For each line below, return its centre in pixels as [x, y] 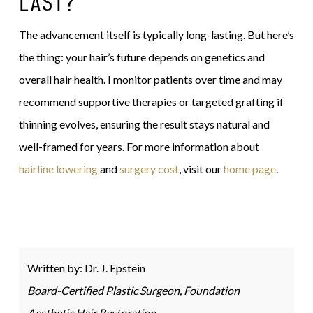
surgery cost [149, 168]
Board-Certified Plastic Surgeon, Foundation [133, 290]
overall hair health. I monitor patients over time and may [150, 79]
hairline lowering [58, 168]
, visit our [201, 168]
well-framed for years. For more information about [139, 146]
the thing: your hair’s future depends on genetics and [141, 57]
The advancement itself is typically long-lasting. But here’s [156, 34]
